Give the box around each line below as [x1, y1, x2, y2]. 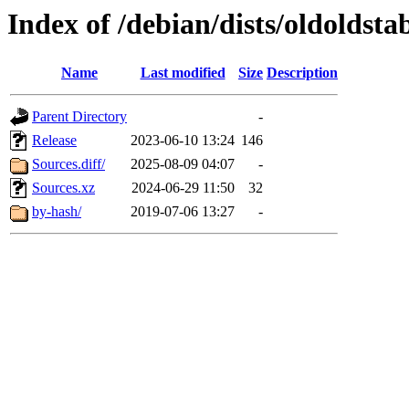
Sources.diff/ [32, 156, 105, 173]
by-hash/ [32, 204, 81, 220]
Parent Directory [32, 109, 127, 125]
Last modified [140, 65, 225, 81]
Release [32, 132, 77, 149]
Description [267, 65, 338, 81]
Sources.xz [32, 180, 95, 196]
